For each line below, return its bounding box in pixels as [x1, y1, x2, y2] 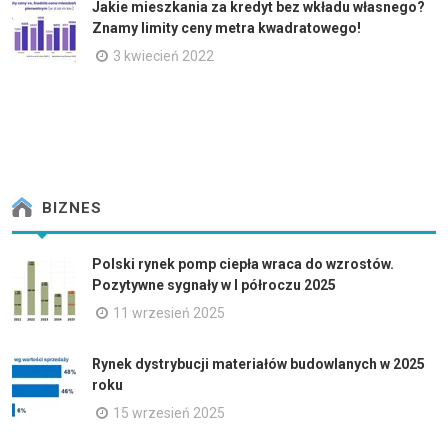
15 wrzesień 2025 [113, 404, 225, 421]
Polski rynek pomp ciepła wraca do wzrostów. [92, 255, 394, 272]
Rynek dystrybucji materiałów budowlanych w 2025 [92, 355, 425, 372]
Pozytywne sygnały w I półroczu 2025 [92, 276, 336, 293]
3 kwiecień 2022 [113, 47, 214, 64]
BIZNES [37, 199, 102, 218]
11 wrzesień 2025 [113, 304, 225, 321]
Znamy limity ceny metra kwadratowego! [92, 19, 361, 36]
